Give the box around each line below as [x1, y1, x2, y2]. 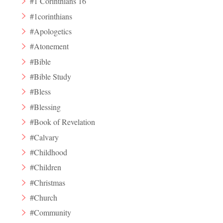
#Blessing [30, 101, 61, 112]
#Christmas [30, 177, 66, 188]
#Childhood [30, 146, 68, 157]
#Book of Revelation [30, 116, 96, 127]
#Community [30, 207, 72, 218]
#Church [30, 192, 58, 203]
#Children [30, 162, 62, 173]
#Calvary [30, 131, 59, 142]
